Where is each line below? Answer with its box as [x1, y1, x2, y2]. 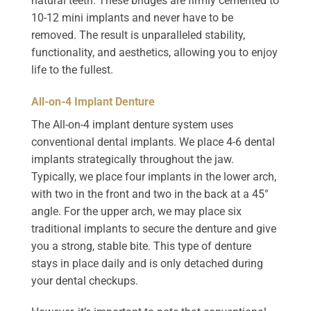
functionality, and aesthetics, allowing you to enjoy [31, 45, 278, 59]
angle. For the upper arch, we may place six [31, 204, 242, 218]
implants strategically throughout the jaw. [31, 152, 234, 166]
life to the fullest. [31, 62, 113, 76]
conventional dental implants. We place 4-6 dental [31, 135, 275, 149]
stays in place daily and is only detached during [31, 256, 263, 270]
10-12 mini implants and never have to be [31, 10, 233, 24]
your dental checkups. [31, 274, 138, 287]
